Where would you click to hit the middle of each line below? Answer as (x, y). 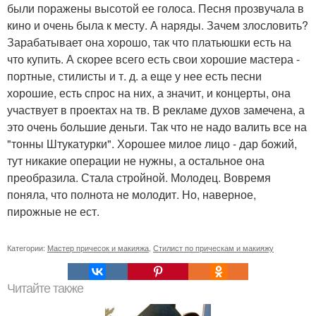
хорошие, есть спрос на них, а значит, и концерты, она (149, 93)
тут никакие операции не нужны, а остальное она (136, 160)
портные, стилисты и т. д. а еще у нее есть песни (134, 76)
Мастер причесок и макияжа (98, 248)
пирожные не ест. (53, 211)
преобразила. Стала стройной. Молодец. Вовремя (139, 177)
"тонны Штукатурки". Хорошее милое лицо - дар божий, (152, 144)
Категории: (27, 248)
